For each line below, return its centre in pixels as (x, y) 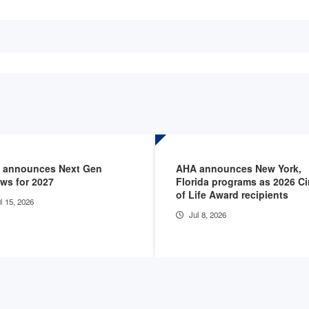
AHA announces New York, (239, 168)
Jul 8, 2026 (208, 214)
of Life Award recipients (233, 194)
